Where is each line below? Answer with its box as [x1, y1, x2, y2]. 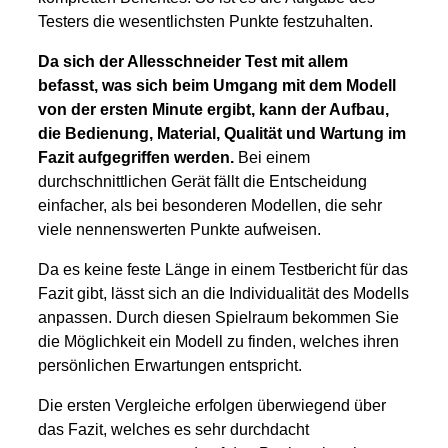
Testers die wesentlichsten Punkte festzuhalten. [38, 13, 373, 31]
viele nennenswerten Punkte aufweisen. [38, 221, 321, 239]
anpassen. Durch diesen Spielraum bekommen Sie [38, 309, 399, 327]
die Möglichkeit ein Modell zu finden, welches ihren [38, 333, 399, 351]
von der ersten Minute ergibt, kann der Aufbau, [38, 101, 389, 119]
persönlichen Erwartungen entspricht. [38, 357, 302, 375]
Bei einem [234, 149, 310, 167]
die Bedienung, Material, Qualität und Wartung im [38, 125, 406, 143]
